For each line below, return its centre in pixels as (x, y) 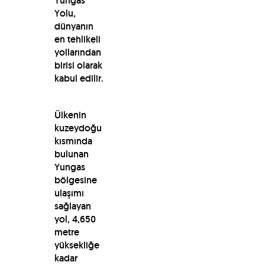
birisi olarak (78, 65)
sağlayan (72, 206)
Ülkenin (70, 115)
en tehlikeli (77, 39)
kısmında (73, 141)
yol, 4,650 (75, 219)
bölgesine (75, 180)
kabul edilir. (79, 78)
